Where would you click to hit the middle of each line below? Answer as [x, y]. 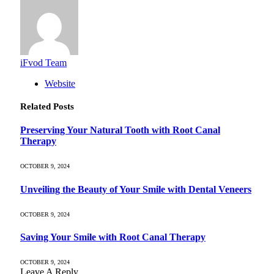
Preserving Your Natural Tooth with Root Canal [120, 130]
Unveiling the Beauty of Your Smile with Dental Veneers [136, 189]
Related [37, 106]
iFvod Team [43, 62]
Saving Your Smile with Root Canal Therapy [113, 237]
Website [60, 83]
